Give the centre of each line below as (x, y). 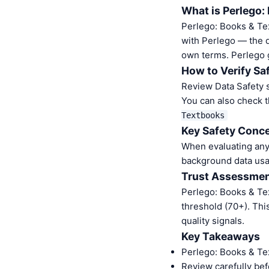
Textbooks (203, 115)
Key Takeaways (221, 236)
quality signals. (213, 221)
